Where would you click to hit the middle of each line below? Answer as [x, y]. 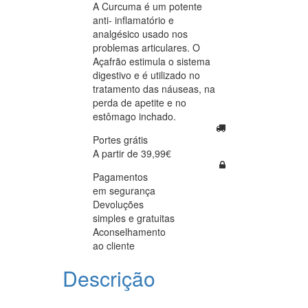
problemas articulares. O [146, 47]
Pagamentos [120, 176]
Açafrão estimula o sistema [152, 61]
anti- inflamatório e [133, 20]
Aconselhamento [129, 231]
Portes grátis [120, 139]
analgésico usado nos [140, 33]
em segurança [124, 190]
